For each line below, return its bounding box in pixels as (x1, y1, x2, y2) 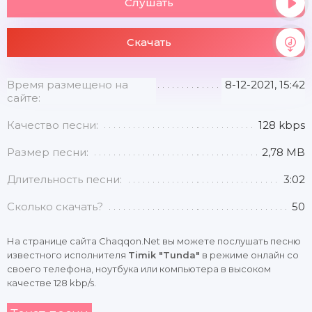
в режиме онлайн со (200, 249, 299, 260)
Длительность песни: (7, 173, 122, 186)
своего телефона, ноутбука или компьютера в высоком (7, 263, 271, 274)
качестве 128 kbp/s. (7, 277, 96, 288)
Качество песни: (7, 118, 98, 132)
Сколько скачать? (7, 200, 103, 213)
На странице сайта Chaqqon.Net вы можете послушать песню (7, 235, 301, 247)
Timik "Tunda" (128, 249, 200, 260)
